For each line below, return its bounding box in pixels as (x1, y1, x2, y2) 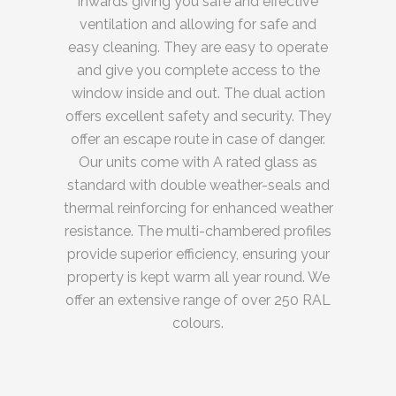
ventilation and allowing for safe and (80, 16, 316, 34)
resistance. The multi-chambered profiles (65, 223, 331, 240)
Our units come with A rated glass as (79, 154, 317, 171)
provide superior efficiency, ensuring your (66, 246, 330, 263)
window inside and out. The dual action (71, 85, 325, 103)
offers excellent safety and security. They (65, 108, 331, 126)
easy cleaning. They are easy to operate (68, 39, 328, 57)
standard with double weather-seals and (66, 177, 330, 194)
